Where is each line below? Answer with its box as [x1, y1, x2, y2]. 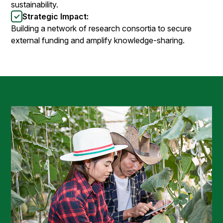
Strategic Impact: [22, 11, 89, 21]
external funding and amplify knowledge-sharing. [11, 35, 185, 45]
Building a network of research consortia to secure [11, 23, 192, 33]
